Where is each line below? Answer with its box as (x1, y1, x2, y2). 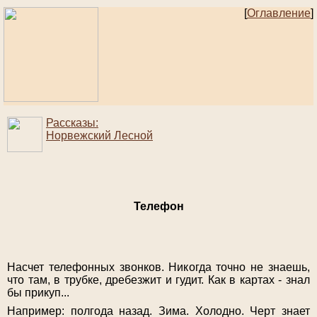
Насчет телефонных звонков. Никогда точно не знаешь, (7, 261, 310, 274)
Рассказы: (46, 117, 98, 129)
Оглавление (247, 7, 311, 19)
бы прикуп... (7, 287, 69, 299)
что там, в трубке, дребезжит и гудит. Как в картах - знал (7, 274, 310, 287)
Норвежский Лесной (46, 129, 153, 142)
